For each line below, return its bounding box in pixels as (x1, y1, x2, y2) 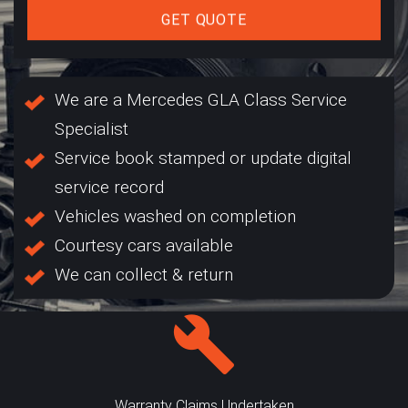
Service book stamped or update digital (55, 147, 352, 168)
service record (55, 176, 164, 198)
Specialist (55, 117, 128, 139)
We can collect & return (55, 263, 233, 285)
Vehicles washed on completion (55, 205, 296, 227)
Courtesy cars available (55, 234, 233, 256)
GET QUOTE (160, 10, 248, 28)
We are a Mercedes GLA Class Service (55, 88, 347, 110)
